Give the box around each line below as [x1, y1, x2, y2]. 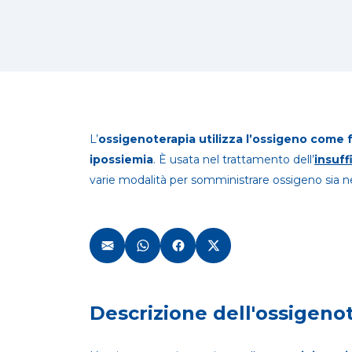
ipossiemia [90, 152, 153, 167]
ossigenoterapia [98, 132, 196, 146]
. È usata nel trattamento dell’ [153, 152, 314, 167]
